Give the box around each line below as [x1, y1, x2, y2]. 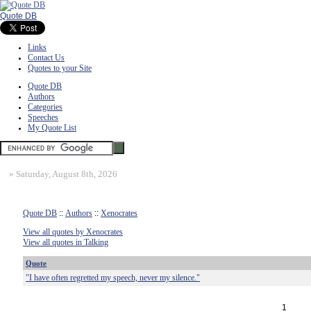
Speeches [28, 112, 58, 122]
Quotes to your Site [28, 63, 92, 73]
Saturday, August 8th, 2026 [16, 169, 117, 179]
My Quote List [28, 123, 76, 133]
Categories [28, 102, 62, 112]
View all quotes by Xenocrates [23, 227, 123, 237]
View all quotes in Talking [23, 237, 108, 247]
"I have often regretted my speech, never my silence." [26, 273, 200, 283]
